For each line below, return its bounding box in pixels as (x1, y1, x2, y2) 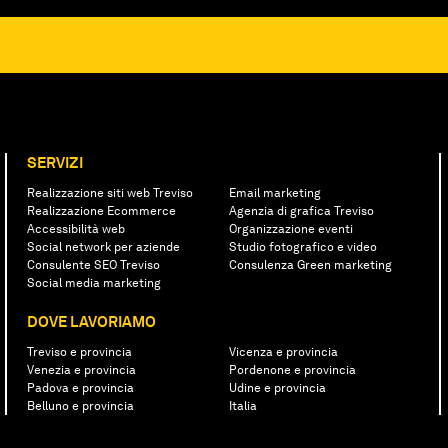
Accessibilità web (26, 221, 125, 236)
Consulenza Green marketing (228, 257, 392, 272)
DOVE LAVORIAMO (26, 312, 156, 331)
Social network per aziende (26, 239, 180, 254)
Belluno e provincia (26, 398, 134, 413)
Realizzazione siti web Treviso (26, 185, 193, 200)
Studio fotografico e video (228, 239, 377, 254)
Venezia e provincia (26, 362, 136, 377)
